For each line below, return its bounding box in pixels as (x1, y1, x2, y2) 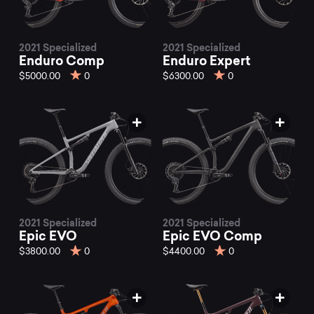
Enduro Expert (163, 53, 250, 68)
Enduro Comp (19, 53, 105, 68)
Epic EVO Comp (163, 228, 262, 244)
